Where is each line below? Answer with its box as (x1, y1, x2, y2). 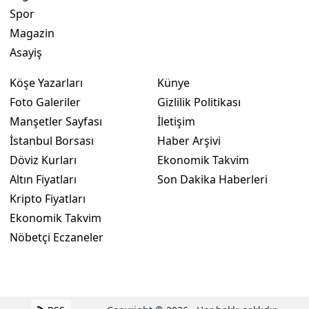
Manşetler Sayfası (10, 114, 102, 130)
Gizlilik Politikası (157, 94, 241, 110)
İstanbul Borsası (10, 133, 94, 149)
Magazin (10, 26, 54, 41)
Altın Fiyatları (10, 172, 77, 188)
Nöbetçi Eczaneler (10, 230, 103, 246)
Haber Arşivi (157, 133, 221, 149)
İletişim (157, 114, 195, 130)
